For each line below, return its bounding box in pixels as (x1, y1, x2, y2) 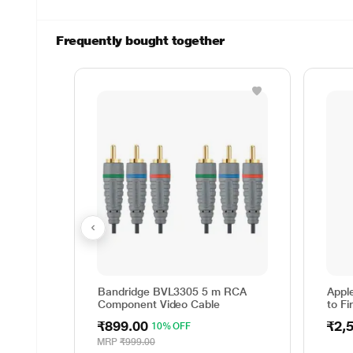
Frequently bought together (56, 33, 225, 48)
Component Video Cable (98, 298, 220, 310)
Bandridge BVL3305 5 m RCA (98, 285, 247, 298)
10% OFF (150, 321, 191, 332)
